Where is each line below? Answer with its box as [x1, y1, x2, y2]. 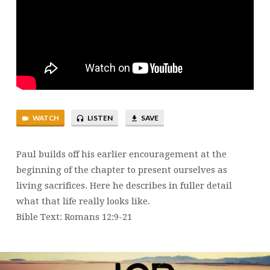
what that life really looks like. [16, 196, 150, 207]
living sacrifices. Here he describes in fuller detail [16, 180, 232, 192]
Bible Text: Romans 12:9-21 [16, 212, 132, 223]
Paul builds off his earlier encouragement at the [16, 149, 227, 160]
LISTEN [86, 113, 113, 123]
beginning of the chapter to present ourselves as [16, 165, 227, 176]
